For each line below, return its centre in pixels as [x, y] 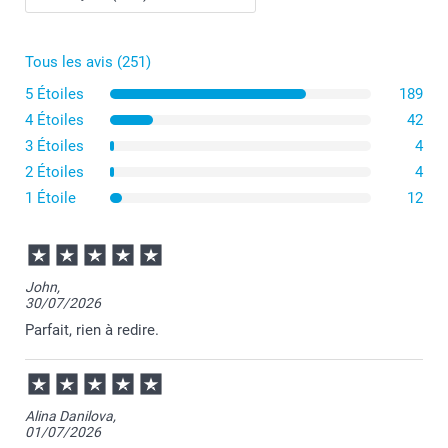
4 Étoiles [54, 120]
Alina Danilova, [70, 416]
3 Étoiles [54, 146]
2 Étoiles [54, 172]
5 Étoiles [54, 94]
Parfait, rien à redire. [92, 330]
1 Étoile [50, 198]
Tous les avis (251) [88, 62]
